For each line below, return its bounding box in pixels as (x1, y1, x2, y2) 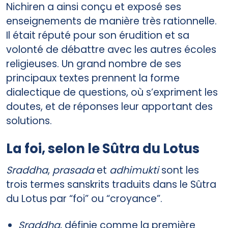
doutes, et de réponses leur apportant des (6, 99, 213, 113)
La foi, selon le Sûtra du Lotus (6, 139, 199, 158)
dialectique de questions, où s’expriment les (6, 85, 218, 99)
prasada (52, 163, 94, 177)
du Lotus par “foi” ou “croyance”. (6, 191, 162, 206)
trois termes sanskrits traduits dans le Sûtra (6, 177, 216, 191)
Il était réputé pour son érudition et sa (6, 28, 189, 42)
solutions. (6, 113, 52, 128)
